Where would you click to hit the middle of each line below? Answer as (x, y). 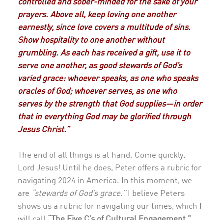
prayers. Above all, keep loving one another (97, 15)
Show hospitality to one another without (91, 41)
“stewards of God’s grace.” (79, 193)
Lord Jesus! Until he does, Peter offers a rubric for (110, 168)
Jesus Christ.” (43, 130)
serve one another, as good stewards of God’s (100, 66)
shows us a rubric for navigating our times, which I (110, 206)
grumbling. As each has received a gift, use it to (104, 54)
